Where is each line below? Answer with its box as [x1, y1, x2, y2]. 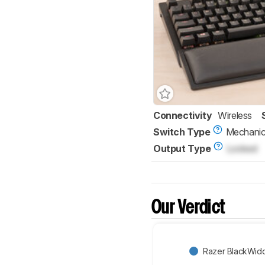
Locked [226, 143, 257, 155]
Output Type [153, 143, 211, 155]
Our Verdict [151, 199, 225, 217]
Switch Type [153, 126, 211, 138]
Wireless [218, 109, 253, 122]
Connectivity [153, 109, 212, 122]
